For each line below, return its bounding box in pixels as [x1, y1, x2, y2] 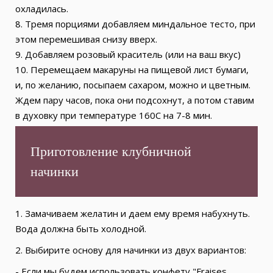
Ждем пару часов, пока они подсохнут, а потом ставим [15, 93, 254, 106]
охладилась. [15, 2, 68, 15]
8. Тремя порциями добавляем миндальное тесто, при [15, 17, 255, 30]
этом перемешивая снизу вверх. [15, 32, 157, 45]
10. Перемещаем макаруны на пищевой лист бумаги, [15, 63, 249, 76]
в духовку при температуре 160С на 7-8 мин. [15, 108, 212, 121]
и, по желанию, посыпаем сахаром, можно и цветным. [15, 78, 250, 91]
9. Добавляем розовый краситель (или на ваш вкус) [15, 48, 241, 60]
